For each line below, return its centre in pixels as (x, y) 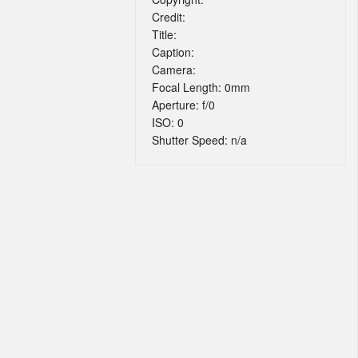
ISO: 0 (168, 122)
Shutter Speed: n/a (199, 140)
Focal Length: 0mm (201, 87)
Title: (164, 34)
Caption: (173, 52)
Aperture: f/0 (183, 105)
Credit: (169, 17)
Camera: (174, 70)
